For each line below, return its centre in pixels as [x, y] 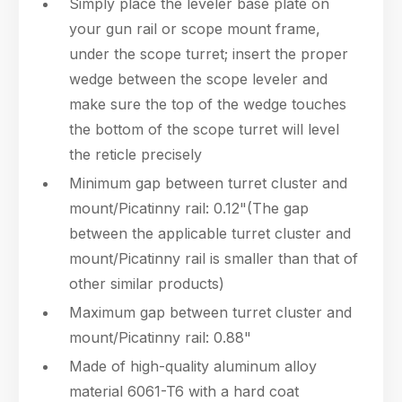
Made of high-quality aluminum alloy [193, 366]
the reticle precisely [135, 154]
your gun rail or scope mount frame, [195, 29]
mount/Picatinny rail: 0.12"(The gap [189, 208]
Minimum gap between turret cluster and [208, 183]
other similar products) [147, 284]
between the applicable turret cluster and [210, 233]
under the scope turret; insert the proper [209, 54]
